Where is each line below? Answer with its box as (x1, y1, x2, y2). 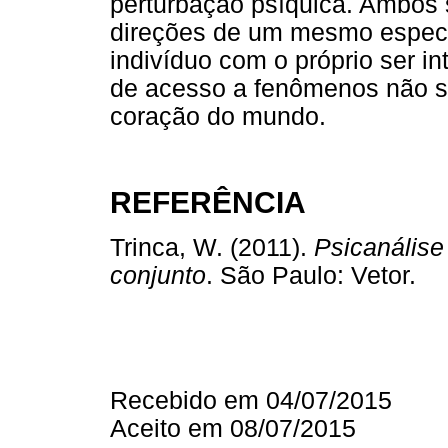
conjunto (110, 261, 206, 289)
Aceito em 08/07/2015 (110, 415, 356, 443)
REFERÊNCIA (110, 186, 306, 220)
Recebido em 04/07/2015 (110, 387, 392, 415)
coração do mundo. (110, 102, 326, 130)
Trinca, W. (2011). (110, 233, 314, 261)
